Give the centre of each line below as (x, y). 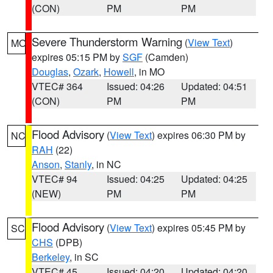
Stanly (78, 164)
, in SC (84, 257)
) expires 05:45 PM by (199, 228)
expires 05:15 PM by (77, 57)
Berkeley (51, 257)
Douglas (50, 72)
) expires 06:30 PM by (199, 135)
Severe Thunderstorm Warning (107, 41)
